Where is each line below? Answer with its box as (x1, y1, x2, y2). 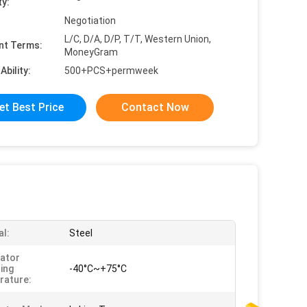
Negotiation (64, 15, 116, 26)
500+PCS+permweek (64, 65, 158, 76)
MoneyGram (64, 47, 118, 58)
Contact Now (121, 101, 189, 114)
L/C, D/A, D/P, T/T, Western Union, (64, 34, 211, 45)
